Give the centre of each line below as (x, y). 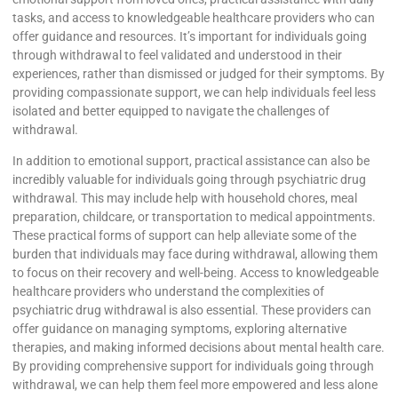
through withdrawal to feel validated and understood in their (177, 55)
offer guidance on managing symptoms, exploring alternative (179, 328)
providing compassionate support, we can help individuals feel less (194, 92)
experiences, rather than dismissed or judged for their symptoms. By (199, 73)
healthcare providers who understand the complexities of (168, 291)
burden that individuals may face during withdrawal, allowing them (195, 254)
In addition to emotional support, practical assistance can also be (191, 160)
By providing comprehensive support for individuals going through (193, 366)
